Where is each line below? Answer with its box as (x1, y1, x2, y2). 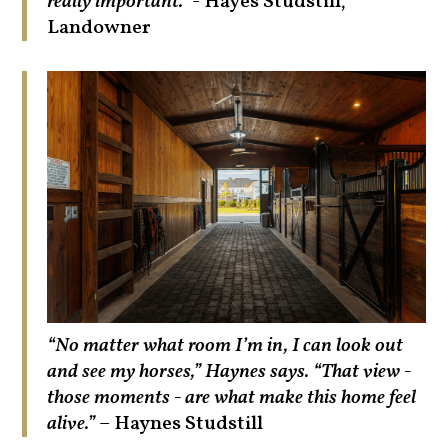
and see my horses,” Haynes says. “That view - (47, 358, 412, 387)
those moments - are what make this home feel (47, 384, 417, 413)
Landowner (47, 14, 152, 43)
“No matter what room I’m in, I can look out (47, 332, 404, 361)
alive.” (47, 410, 96, 439)
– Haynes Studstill (95, 410, 264, 439)
